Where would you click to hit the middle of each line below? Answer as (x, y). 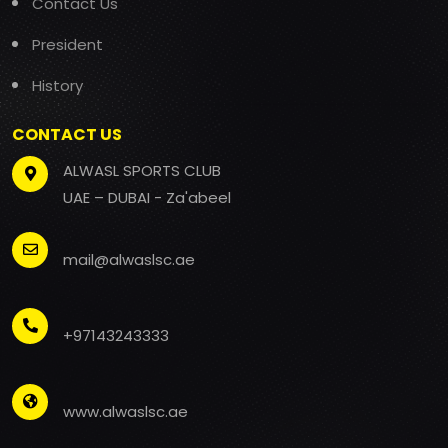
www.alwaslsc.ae (125, 412)
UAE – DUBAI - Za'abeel (147, 197)
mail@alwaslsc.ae (129, 260)
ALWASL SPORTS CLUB (142, 170)
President (67, 44)
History (57, 85)
